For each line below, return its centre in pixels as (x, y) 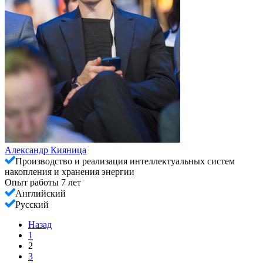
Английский (41, 193)
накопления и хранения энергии (70, 171)
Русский (32, 204)
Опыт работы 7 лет (43, 182)
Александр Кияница (45, 150)
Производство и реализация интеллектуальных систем (125, 161)
